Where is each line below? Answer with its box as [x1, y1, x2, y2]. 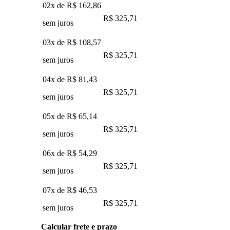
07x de [43, 185, 67, 195]
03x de [43, 37, 67, 47]
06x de [43, 148, 67, 158]
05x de [43, 111, 67, 121]
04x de [43, 74, 67, 84]
